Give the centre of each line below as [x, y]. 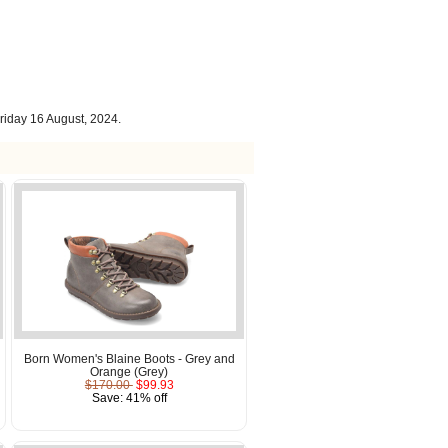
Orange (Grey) [129, 371]
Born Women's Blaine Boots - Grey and [129, 358]
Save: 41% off [129, 397]
